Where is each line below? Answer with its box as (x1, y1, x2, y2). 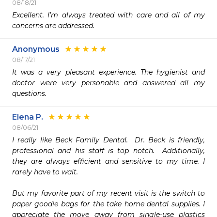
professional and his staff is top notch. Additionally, (12, 146, 205, 155)
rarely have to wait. (12, 168, 78, 176)
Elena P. (12, 112, 43, 122)
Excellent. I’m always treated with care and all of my (12, 11, 205, 19)
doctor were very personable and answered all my (12, 78, 205, 87)
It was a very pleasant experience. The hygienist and (12, 68, 205, 77)
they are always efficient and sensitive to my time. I (12, 157, 205, 166)
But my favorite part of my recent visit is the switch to (12, 189, 205, 198)
